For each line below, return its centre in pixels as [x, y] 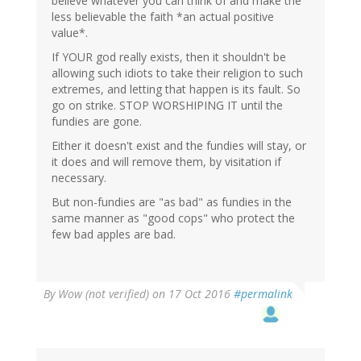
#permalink [263, 294]
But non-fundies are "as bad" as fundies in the [172, 202]
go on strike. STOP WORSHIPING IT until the [167, 106]
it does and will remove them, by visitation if [166, 162]
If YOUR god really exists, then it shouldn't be [169, 57]
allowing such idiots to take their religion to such [177, 73]
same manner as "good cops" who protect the [173, 218]
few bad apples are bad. [114, 234]
